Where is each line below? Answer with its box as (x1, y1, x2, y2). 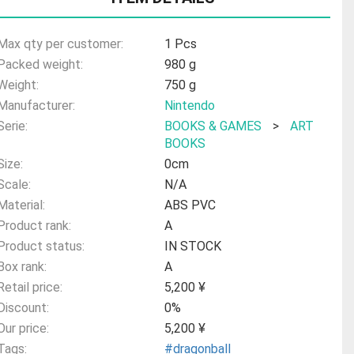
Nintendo (164, 97, 216, 113)
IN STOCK (164, 238, 222, 254)
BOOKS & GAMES (164, 118, 262, 134)
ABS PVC (164, 197, 217, 213)
